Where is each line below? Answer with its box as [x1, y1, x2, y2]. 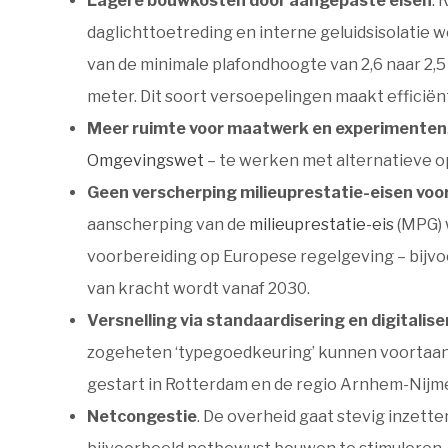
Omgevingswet [87, 151, 207, 170]
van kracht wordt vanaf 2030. [87, 279, 310, 298]
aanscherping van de [87, 215, 249, 234]
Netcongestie [87, 407, 197, 426]
